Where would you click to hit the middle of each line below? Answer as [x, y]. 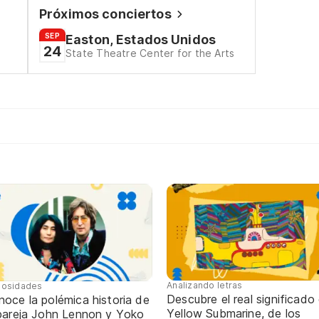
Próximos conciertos [105, 14]
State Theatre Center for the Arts [150, 53]
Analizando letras [205, 286]
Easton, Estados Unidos [141, 40]
